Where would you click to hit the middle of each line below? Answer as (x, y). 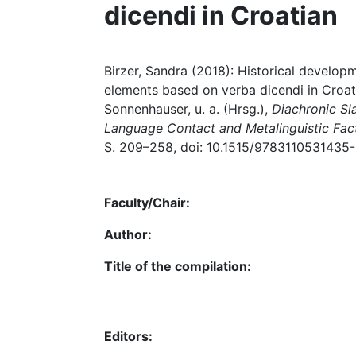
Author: (128, 234)
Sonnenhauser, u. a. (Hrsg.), (188, 109)
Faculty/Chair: (147, 203)
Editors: (128, 336)
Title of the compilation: (178, 266)
